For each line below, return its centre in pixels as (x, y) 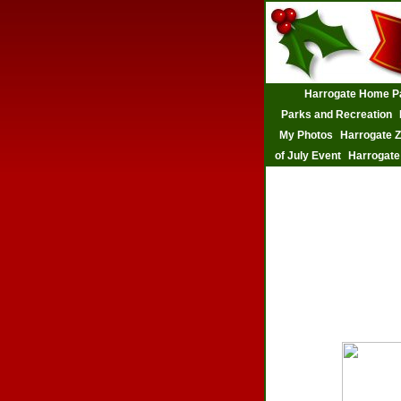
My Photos (306, 135)
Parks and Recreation (337, 115)
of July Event (308, 156)
